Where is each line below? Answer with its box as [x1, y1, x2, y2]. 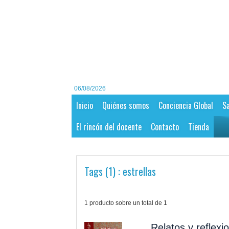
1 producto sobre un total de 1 [84, 199, 167, 207]
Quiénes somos [102, 99, 149, 112]
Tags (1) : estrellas [84, 164, 156, 179]
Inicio [76, 99, 93, 112]
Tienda [188, 121, 209, 133]
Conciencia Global [158, 99, 213, 112]
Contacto [150, 121, 179, 133]
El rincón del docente [76, 121, 142, 133]
